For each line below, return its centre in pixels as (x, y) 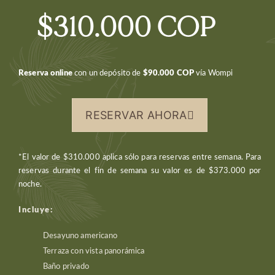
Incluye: (36, 210)
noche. (30, 184)
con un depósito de (107, 73)
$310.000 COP (126, 28)
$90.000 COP (168, 73)
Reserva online (45, 73)
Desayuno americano (80, 236)
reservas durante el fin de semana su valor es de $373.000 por (140, 171)
